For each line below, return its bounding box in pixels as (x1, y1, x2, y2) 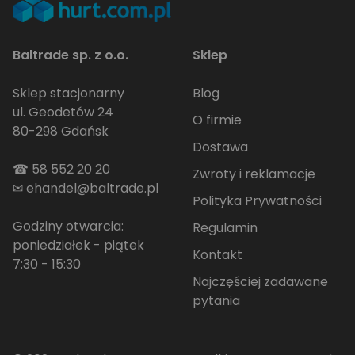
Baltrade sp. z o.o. (13, 46, 128, 65)
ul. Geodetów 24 (13, 103, 113, 122)
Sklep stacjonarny (13, 84, 124, 103)
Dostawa (192, 138, 248, 157)
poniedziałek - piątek (13, 236, 144, 255)
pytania (192, 292, 240, 311)
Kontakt (192, 246, 242, 265)
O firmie (192, 111, 242, 130)
